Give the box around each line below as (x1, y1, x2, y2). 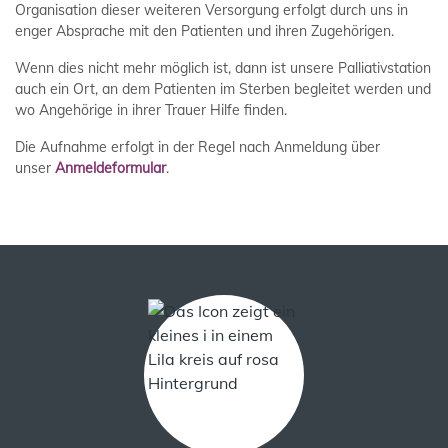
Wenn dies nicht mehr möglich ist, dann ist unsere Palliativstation (15, 59, 431, 78)
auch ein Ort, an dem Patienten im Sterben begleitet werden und (15, 80, 431, 99)
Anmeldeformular (55, 159, 166, 178)
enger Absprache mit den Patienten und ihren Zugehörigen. (15, 22, 394, 41)
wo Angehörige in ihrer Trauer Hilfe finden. (15, 101, 287, 120)
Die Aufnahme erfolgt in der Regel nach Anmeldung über (15, 138, 380, 157)
